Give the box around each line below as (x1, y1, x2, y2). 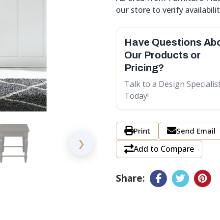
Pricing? (124, 62, 164, 73)
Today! (124, 90, 149, 101)
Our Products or (124, 49, 201, 60)
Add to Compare (134, 143, 194, 155)
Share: (116, 171, 145, 185)
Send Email (176, 125, 216, 136)
